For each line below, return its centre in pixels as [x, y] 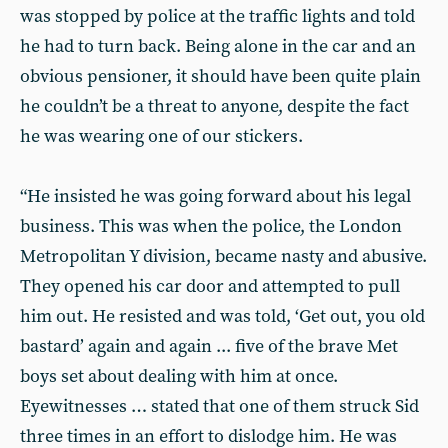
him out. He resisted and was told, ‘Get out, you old [222, 316]
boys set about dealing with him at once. [179, 376]
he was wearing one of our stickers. [161, 136]
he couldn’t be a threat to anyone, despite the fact [214, 106]
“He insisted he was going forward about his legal [215, 196]
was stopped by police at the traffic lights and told [217, 16]
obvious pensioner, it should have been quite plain [220, 76]
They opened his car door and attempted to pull [210, 286]
